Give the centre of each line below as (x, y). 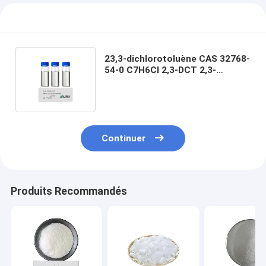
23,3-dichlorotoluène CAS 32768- (178, 58)
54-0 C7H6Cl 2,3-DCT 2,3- (161, 70)
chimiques (127, 92)
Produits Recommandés (69, 191)
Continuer (124, 139)
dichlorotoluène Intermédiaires (173, 81)
